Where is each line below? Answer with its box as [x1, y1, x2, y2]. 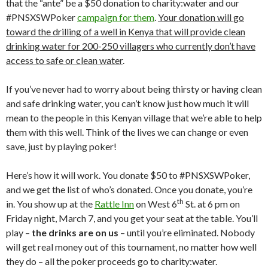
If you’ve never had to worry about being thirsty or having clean [6, 83, 262, 95]
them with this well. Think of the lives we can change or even [6, 126, 248, 138]
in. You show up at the [6, 198, 95, 209]
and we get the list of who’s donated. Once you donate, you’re [6, 184, 252, 195]
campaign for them [77, 11, 154, 23]
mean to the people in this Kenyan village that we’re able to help [6, 112, 262, 123]
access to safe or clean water [6, 54, 123, 66]
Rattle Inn [95, 198, 134, 209]
